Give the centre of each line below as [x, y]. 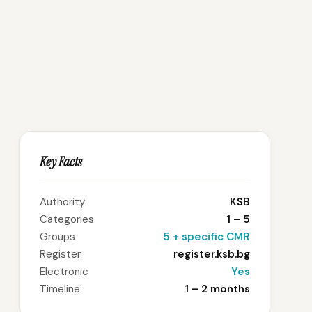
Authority [62, 202]
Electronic [64, 272]
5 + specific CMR [206, 237]
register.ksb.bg [212, 254]
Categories [67, 219]
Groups [57, 237]
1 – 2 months [217, 289]
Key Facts [61, 162]
